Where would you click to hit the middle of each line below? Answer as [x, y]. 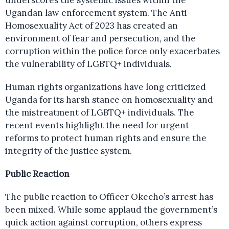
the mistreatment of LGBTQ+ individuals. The [100, 112]
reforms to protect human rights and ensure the [106, 138]
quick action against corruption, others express [104, 222]
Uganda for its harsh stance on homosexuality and [109, 100]
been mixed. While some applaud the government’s [111, 210]
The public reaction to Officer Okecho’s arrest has [109, 197]
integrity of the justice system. [68, 151]
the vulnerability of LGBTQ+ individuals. [88, 64]
